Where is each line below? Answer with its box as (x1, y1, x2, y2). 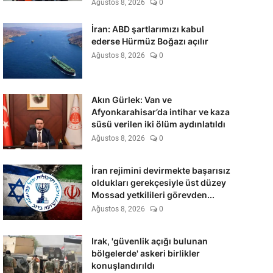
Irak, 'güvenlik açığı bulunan (91, 236, 208, 246)
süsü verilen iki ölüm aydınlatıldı (91, 119, 225, 129)
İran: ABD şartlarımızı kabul (91, 24, 204, 34)
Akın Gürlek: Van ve (91, 94, 172, 105)
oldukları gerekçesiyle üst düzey (91, 177, 226, 188)
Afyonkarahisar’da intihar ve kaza (91, 107, 230, 117)
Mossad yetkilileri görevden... (91, 190, 214, 200)
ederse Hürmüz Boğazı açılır (91, 36, 208, 46)
